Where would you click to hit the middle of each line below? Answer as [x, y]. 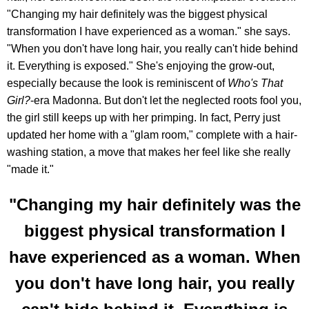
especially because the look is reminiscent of [117, 83]
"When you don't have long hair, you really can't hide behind [152, 49]
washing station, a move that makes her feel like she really [149, 152]
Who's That [255, 83]
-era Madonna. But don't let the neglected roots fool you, [166, 101]
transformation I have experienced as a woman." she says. [149, 32]
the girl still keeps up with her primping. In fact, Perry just [143, 118]
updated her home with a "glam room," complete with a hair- [152, 135]
